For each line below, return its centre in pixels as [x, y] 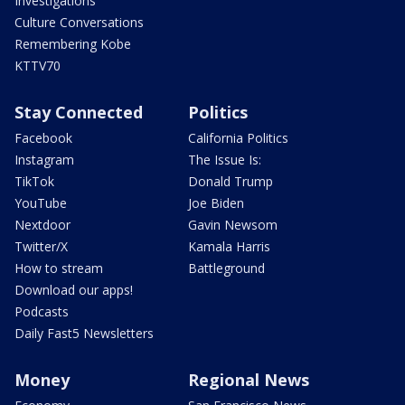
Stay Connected [79, 112]
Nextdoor [42, 224]
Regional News [249, 379]
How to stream [59, 268]
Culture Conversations [79, 22]
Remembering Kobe [73, 43]
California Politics [238, 137]
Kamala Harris [229, 246]
